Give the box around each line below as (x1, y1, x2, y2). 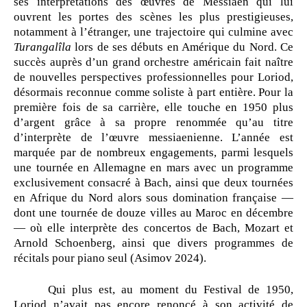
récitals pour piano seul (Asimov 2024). (14, 251, 206, 265)
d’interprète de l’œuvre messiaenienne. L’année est (14, 131, 293, 145)
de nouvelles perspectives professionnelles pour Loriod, (14, 71, 293, 84)
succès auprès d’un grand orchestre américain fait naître (14, 56, 293, 69)
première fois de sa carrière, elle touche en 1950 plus (14, 101, 293, 114)
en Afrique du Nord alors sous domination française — (14, 191, 293, 205)
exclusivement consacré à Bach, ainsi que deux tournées (14, 176, 293, 190)
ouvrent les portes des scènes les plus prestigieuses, (14, 10, 293, 24)
